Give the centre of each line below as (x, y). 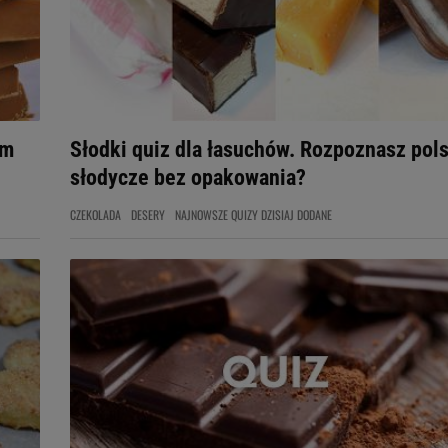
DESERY (148, 214)
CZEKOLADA (95, 214)
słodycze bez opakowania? (188, 177)
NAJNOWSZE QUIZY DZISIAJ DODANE (253, 214)
